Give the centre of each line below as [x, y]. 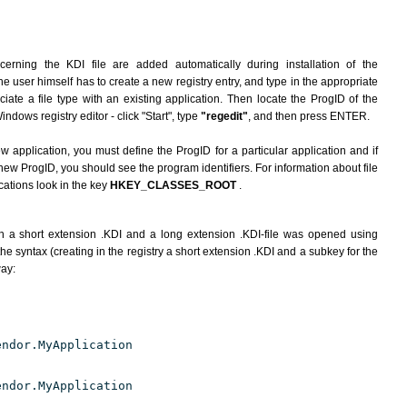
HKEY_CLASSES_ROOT [174, 185]
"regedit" [224, 116]
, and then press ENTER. [309, 116]
